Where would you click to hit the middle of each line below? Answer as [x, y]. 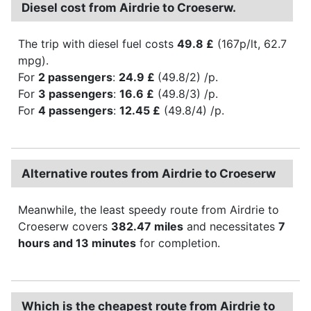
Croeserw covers [65, 226]
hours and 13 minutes [77, 243]
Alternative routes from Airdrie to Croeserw [149, 173]
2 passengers [75, 77]
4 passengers [76, 110]
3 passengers [76, 93]
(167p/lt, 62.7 [250, 43]
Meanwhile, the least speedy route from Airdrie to [149, 209]
